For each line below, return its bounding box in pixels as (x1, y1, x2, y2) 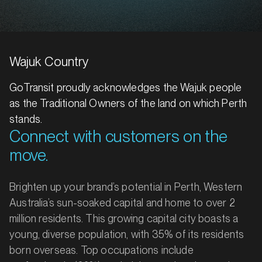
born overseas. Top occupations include (9, 244, 194, 256)
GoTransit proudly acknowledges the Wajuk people (9, 81, 242, 94)
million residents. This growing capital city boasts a (9, 212, 239, 225)
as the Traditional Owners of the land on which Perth (9, 97, 247, 109)
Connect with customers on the (9, 127, 227, 146)
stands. (9, 113, 43, 125)
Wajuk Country (9, 54, 89, 69)
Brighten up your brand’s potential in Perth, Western (9, 181, 243, 193)
